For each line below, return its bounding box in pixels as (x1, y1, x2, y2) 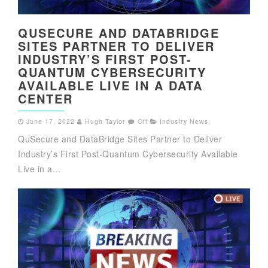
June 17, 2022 (26, 116, 75, 126)
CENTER (18, 89, 73, 107)
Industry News (160, 116, 208, 126)
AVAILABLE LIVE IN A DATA (18, 76, 203, 94)
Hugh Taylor (85, 116, 126, 126)
